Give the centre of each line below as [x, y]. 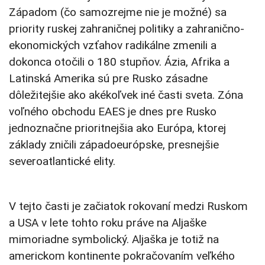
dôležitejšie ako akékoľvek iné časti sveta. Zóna [126, 95]
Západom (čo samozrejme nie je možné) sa [118, 12]
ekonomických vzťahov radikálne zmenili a [113, 46]
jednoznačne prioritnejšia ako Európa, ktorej [117, 128]
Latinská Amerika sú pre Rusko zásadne [108, 79]
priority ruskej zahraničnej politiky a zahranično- [127, 29]
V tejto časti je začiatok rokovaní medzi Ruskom [128, 206]
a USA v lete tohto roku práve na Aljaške [108, 223]
